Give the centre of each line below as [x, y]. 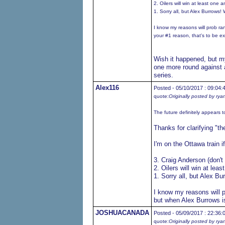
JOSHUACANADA [122, 213]
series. [163, 75]
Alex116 [107, 88]
